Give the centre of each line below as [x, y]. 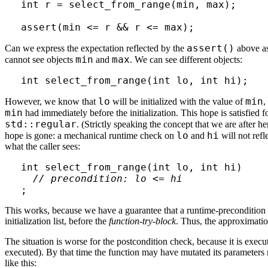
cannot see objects [40, 59]
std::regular [41, 124]
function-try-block [142, 221]
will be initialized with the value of [178, 101]
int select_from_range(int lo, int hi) [131, 167]
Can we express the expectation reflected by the [96, 48]
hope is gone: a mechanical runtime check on [91, 135]
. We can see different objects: [186, 59]
